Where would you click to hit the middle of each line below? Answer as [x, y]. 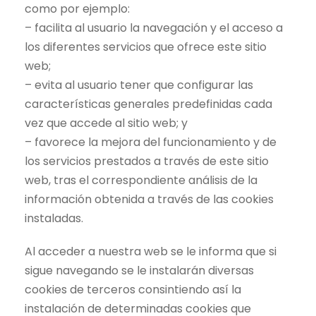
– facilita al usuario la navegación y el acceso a [154, 28]
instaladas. [54, 219]
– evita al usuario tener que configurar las [139, 85]
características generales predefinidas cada [148, 104]
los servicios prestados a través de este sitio [147, 162]
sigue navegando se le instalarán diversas [139, 271]
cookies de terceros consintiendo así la [133, 290]
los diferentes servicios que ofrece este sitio [146, 47]
